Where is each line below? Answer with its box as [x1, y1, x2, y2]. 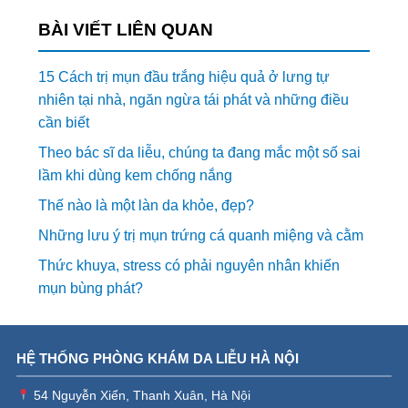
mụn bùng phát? [38, 280, 144, 297]
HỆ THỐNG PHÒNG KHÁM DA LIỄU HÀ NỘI [15, 351, 299, 367]
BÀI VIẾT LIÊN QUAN [38, 20, 214, 40]
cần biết [38, 115, 90, 131]
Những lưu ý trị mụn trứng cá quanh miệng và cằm [38, 228, 364, 244]
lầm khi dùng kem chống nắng [38, 168, 233, 184]
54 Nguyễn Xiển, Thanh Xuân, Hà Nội [30, 389, 251, 403]
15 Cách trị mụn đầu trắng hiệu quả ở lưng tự [38, 69, 331, 86]
